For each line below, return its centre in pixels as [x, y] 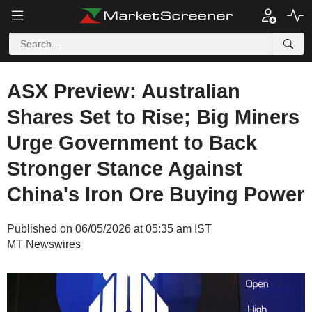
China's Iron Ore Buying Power [156, 194]
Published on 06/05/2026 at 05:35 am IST [109, 229]
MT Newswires [44, 244]
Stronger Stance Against [125, 169]
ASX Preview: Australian [124, 91]
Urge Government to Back [132, 143]
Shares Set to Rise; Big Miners [153, 117]
